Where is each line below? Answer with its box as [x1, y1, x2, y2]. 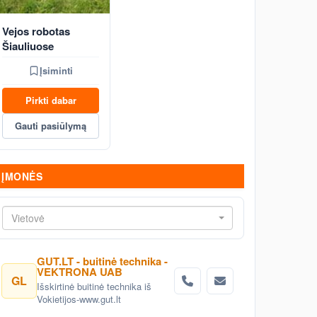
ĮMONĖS [1, 169, 42, 183]
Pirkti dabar [25, 93, 76, 107]
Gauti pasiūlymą [15, 119, 86, 132]
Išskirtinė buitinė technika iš [37, 279, 151, 293]
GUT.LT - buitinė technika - [37, 253, 168, 269]
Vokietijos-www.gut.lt [37, 292, 121, 306]
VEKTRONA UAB [37, 264, 122, 279]
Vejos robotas [2, 23, 70, 39]
